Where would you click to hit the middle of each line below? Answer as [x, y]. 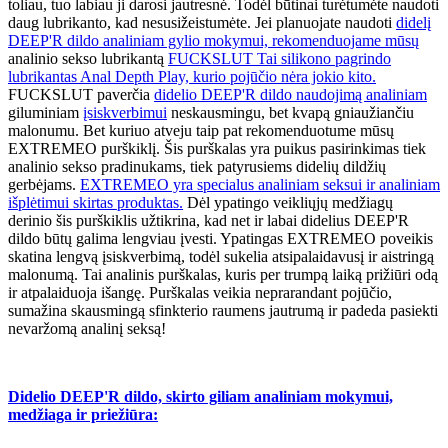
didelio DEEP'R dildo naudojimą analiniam [290, 95]
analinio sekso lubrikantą [88, 59]
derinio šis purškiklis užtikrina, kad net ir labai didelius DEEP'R [208, 221]
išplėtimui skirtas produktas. [95, 203]
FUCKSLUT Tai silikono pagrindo [279, 59]
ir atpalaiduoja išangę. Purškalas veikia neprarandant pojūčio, [200, 293]
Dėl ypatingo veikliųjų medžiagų [288, 203]
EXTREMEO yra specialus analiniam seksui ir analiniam [260, 185]
